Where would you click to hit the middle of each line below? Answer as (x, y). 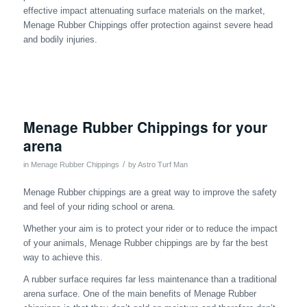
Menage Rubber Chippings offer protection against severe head (148, 25)
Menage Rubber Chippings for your (145, 126)
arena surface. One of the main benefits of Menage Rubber (139, 293)
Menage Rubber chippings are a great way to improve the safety (150, 192)
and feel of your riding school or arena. (99, 206)
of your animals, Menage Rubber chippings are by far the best (145, 243)
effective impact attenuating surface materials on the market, (144, 11)
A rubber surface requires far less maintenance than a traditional (150, 279)
